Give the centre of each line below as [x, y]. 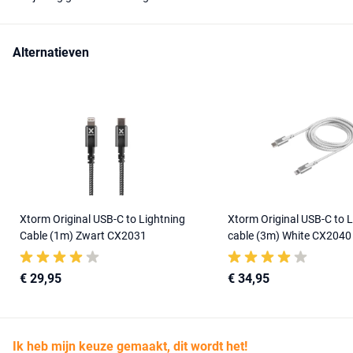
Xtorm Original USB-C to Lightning [102, 219]
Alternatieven [51, 52]
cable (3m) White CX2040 [290, 235]
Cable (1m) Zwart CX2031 [83, 235]
